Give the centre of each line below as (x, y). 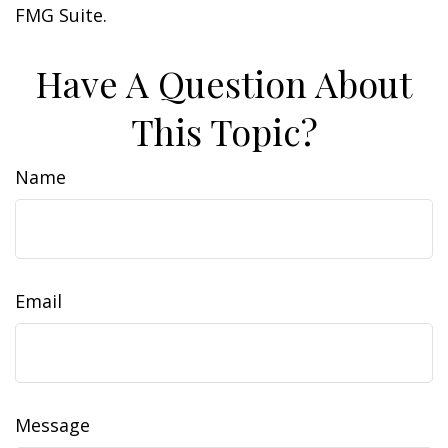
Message (52, 425)
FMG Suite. (61, 15)
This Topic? (224, 131)
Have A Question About (224, 83)
